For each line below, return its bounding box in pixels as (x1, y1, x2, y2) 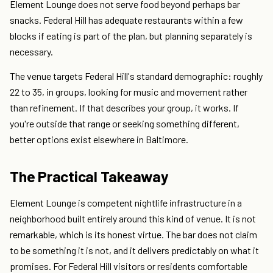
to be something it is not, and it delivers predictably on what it (10, 244, 259, 257)
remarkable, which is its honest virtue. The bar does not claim (10, 229, 257, 241)
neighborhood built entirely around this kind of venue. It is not (10, 213, 256, 225)
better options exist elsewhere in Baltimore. (10, 133, 188, 146)
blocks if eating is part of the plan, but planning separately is (10, 30, 252, 42)
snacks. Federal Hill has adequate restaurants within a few (10, 14, 243, 26)
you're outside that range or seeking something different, (10, 118, 239, 130)
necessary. (10, 46, 53, 58)
